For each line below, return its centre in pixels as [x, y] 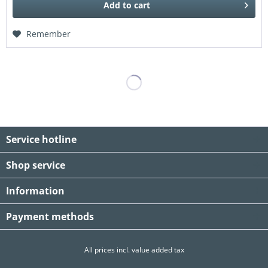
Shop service [36, 165]
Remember [49, 33]
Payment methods [50, 217]
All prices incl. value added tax [134, 249]
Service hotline [41, 140]
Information [35, 191]
